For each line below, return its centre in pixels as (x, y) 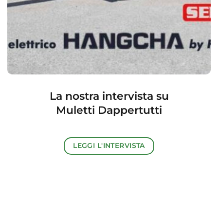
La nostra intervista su (109, 96)
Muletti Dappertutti (109, 110)
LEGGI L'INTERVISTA (109, 145)
